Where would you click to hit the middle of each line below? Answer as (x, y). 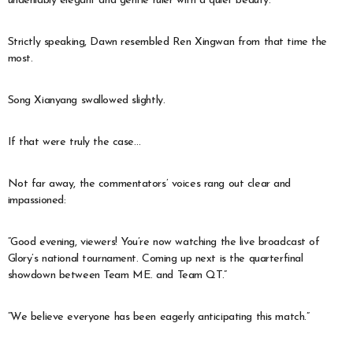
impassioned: (37, 200)
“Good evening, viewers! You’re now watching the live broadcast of (163, 242)
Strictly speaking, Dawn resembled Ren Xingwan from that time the (167, 42)
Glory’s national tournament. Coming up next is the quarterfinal (155, 258)
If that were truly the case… (74, 142)
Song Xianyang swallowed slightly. (86, 100)
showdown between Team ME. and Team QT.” (117, 275)
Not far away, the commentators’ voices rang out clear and (149, 184)
